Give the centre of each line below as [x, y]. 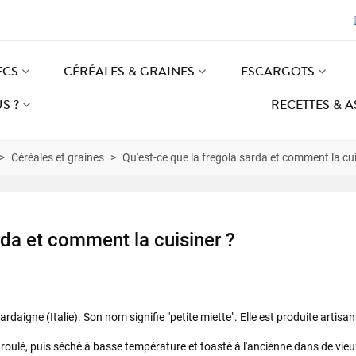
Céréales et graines [58, 157]
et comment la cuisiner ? [128, 240]
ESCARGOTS [278, 71]
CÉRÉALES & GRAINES [130, 71]
